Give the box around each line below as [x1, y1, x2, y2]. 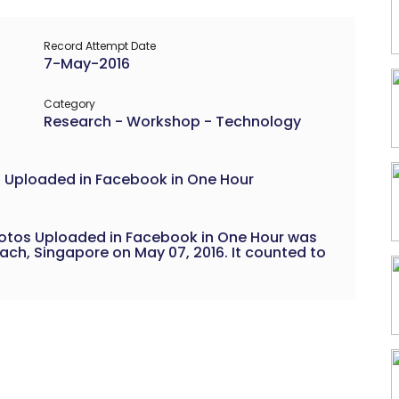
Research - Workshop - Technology [44, 110, 301, 132]
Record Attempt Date [44, 37, 156, 53]
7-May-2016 [44, 53, 130, 74]
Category [44, 95, 95, 111]
